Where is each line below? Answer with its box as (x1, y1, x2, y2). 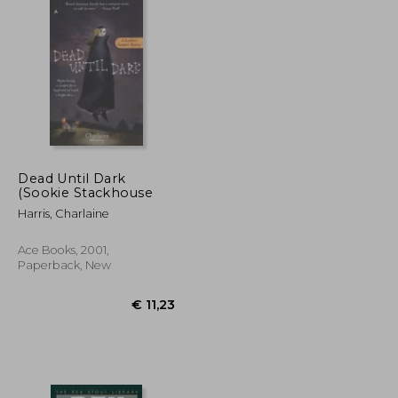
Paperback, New (18, 258, 112, 272)
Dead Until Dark (18, 170, 126, 187)
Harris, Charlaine (18, 206, 110, 220)
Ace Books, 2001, (18, 243, 110, 257)
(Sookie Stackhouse (18, 184, 154, 201)
